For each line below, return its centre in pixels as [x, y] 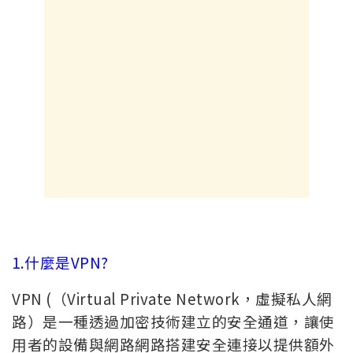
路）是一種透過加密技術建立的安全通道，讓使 [173, 321]
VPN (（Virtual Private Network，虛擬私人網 [172, 298]
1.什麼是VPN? [60, 262]
